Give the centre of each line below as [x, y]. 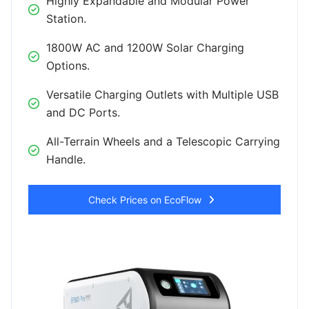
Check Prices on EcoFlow [144, 200]
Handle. [66, 160]
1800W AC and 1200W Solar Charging [145, 48]
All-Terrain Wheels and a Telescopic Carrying [163, 142]
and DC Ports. [83, 113]
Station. [66, 19]
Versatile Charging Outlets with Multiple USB [162, 95]
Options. [68, 66]
